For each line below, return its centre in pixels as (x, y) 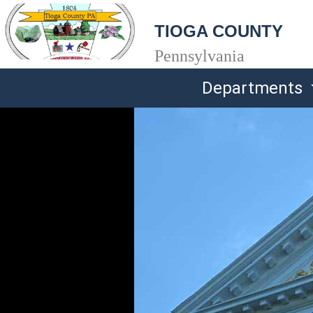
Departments (255, 88)
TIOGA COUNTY (219, 31)
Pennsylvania (199, 56)
